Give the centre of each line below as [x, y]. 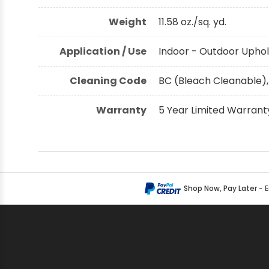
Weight [128, 22]
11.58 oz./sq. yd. [192, 22]
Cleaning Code [108, 80]
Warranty [121, 110]
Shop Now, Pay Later [220, 188]
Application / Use [103, 51]
